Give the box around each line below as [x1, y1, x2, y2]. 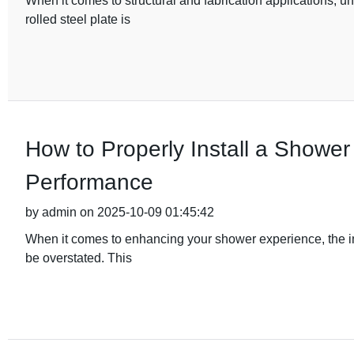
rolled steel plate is [24, 13, 130, 26]
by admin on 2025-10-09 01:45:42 [24, 205, 214, 219]
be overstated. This [24, 251, 132, 265]
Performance [24, 170, 153, 194]
